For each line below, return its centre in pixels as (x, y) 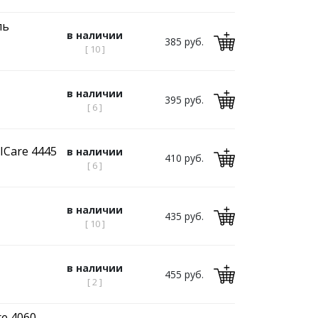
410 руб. (184, 158)
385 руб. (184, 42)
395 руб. (184, 100)
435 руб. (184, 216)
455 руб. (184, 274)
